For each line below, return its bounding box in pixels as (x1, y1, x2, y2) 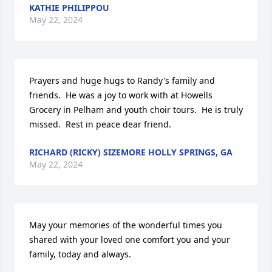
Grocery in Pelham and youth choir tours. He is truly (29, 104, 243, 115)
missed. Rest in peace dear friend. (29, 118, 171, 130)
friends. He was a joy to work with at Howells (29, 89, 212, 101)
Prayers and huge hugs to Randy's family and (29, 75, 215, 86)
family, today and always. (29, 248, 131, 260)
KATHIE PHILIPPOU (29, 2, 109, 13)
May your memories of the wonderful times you (29, 219, 222, 231)
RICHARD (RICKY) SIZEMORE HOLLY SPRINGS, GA (29, 146, 233, 158)
